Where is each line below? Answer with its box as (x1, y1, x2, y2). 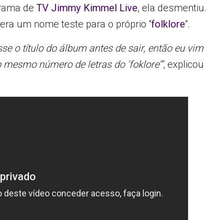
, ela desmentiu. (137, 2, 207, 14)
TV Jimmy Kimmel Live (36, 2, 138, 14)
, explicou (163, 58, 204, 71)
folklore (151, 18, 186, 30)
